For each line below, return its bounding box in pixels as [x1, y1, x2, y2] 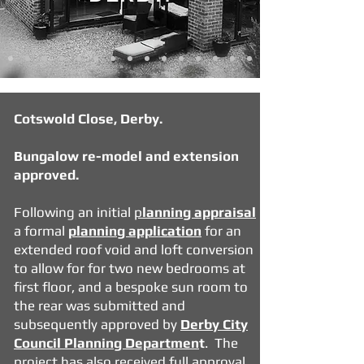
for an [201, 223, 241, 239]
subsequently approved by [14, 316, 180, 332]
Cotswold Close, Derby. [14, 110, 162, 127]
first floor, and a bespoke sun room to [14, 279, 248, 295]
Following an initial [14, 204, 134, 220]
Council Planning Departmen [14, 335, 199, 351]
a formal [14, 223, 68, 239]
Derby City [180, 316, 248, 332]
